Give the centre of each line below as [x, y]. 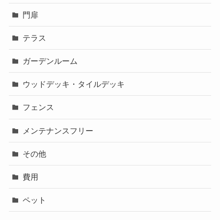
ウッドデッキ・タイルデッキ [74, 84]
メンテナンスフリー [58, 130]
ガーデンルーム [50, 61]
